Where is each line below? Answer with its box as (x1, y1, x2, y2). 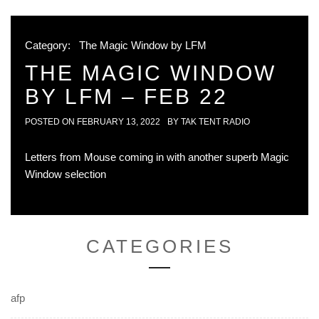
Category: (25, 39, 73, 52)
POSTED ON (25, 117, 77, 127)
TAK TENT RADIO (181, 117, 250, 127)
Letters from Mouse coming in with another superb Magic (25, 151, 289, 164)
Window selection (25, 168, 106, 181)
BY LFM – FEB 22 (25, 85, 228, 109)
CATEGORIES (85, 236, 234, 258)
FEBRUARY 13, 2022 (77, 117, 160, 127)
